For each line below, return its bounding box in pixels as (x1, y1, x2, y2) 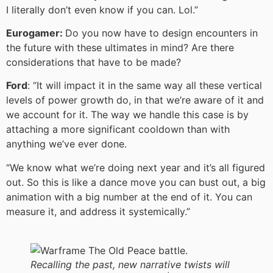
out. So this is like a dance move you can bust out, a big (6, 175, 266, 188)
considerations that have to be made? (6, 55, 181, 68)
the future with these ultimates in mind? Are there (6, 41, 234, 54)
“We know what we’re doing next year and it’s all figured (6, 161, 265, 174)
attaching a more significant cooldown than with (6, 123, 230, 136)
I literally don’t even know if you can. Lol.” (6, 3, 198, 16)
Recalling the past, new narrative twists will (30, 258, 230, 271)
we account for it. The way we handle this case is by (6, 108, 249, 121)
